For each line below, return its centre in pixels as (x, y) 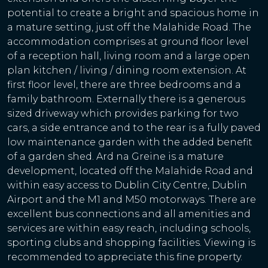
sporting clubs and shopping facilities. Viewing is (131, 242)
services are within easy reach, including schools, (129, 228)
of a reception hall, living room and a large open (129, 56)
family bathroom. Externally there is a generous (126, 99)
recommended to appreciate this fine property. (125, 257)
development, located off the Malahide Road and (130, 170)
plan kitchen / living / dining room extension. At (127, 70)
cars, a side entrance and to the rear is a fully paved (134, 127)
